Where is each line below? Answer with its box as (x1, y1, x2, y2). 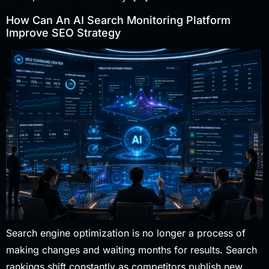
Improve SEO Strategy (6, 26, 121, 39)
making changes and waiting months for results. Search (6, 243, 257, 256)
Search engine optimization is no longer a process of (6, 226, 246, 239)
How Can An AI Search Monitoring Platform (6, 13, 231, 26)
